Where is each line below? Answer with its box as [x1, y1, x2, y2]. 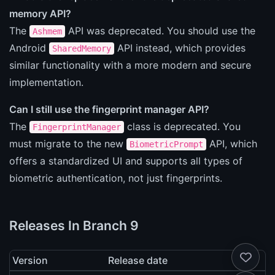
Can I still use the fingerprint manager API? [9, 103, 209, 115]
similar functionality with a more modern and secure [9, 58, 251, 71]
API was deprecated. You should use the [65, 24, 255, 37]
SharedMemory [52, 43, 111, 53]
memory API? [9, 7, 71, 20]
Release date [108, 254, 168, 266]
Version [12, 254, 48, 266]
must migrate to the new [9, 137, 126, 150]
